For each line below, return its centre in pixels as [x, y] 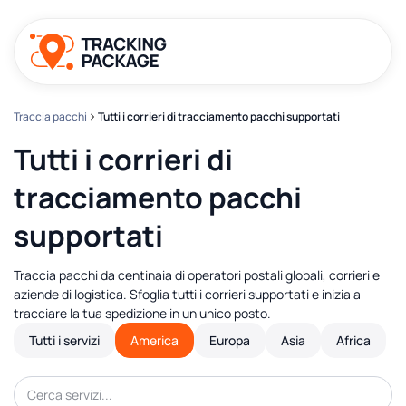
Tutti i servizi [64, 340]
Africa [353, 340]
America [155, 340]
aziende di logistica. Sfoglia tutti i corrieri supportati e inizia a [187, 294]
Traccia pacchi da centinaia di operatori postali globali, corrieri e [197, 275]
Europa [230, 340]
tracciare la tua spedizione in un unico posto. [142, 313]
